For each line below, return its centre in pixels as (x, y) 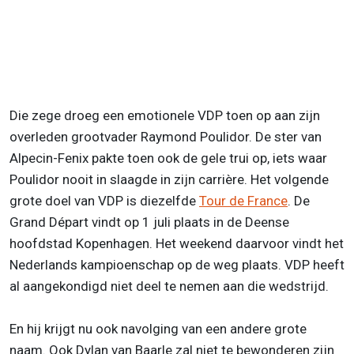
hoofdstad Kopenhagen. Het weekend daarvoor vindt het (177, 243)
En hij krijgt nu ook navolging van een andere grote (158, 328)
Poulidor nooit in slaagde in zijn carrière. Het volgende (169, 179)
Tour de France (243, 200)
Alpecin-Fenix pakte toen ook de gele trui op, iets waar (168, 158)
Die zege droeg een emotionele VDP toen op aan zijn (165, 115)
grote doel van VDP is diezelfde (104, 200)
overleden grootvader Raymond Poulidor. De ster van (166, 136)
